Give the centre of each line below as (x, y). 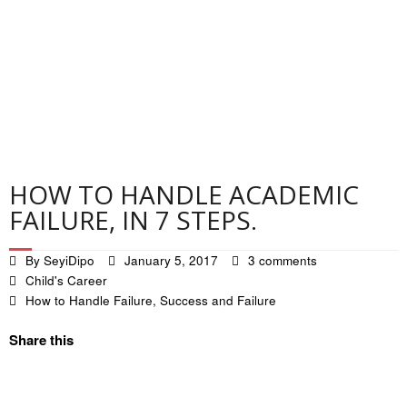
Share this (41, 340)
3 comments (283, 260)
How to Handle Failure (89, 300)
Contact (56, 12)
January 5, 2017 (171, 260)
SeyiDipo (69, 260)
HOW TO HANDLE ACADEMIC (184, 194)
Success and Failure (218, 300)
